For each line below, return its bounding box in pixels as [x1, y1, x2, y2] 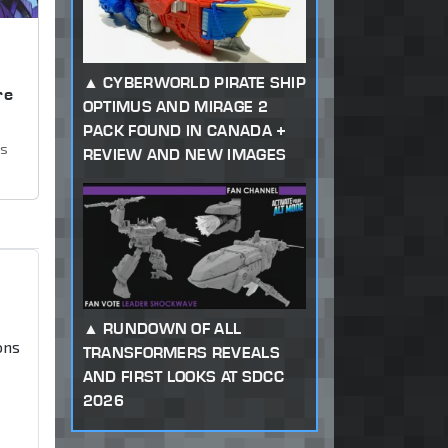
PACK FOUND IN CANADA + [82, 120, 287, 140]
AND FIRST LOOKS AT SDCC [82, 366, 284, 386]
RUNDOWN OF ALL [102, 318, 242, 338]
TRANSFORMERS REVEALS [82, 342, 280, 362]
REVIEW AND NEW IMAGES [82, 144, 287, 164]
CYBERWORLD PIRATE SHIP [102, 72, 306, 92]
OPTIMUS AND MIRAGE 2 [82, 96, 268, 116]
